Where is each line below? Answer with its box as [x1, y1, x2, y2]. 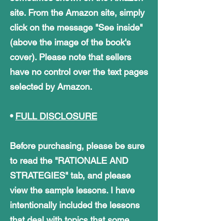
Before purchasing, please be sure [10, 140, 145, 151]
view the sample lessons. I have [10, 184, 135, 195]
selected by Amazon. [10, 81, 92, 92]
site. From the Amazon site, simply [10, 7, 145, 18]
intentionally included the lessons [10, 199, 140, 210]
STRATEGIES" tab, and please [10, 170, 131, 181]
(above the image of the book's [10, 37, 131, 47]
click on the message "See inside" [10, 22, 143, 33]
